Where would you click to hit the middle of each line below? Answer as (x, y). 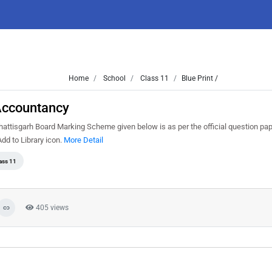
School (113, 78)
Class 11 (153, 78)
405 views (51, 208)
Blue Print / (199, 78)
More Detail (83, 140)
